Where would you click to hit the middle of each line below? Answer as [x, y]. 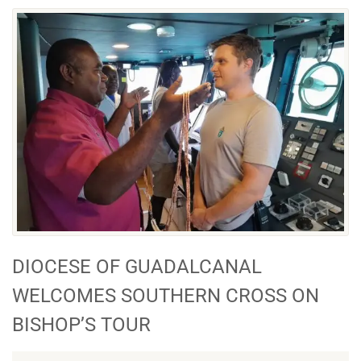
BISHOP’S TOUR [81, 324]
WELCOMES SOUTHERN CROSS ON [166, 295]
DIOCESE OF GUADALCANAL [137, 266]
